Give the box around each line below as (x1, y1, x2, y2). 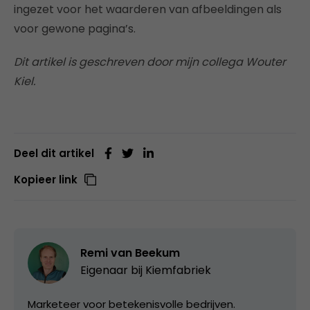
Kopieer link (14, 172, 77, 187)
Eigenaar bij (80, 262, 145, 278)
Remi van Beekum (80, 244, 180, 261)
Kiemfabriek (145, 262, 211, 278)
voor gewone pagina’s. (14, 20, 136, 37)
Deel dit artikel (14, 145, 94, 161)
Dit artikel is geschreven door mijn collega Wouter (14, 53, 286, 70)
